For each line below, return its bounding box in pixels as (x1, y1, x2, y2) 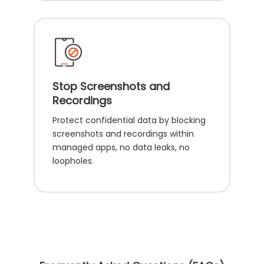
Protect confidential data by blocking (52, 114, 206, 127)
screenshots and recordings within (52, 128, 194, 140)
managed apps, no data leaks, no (52, 141, 190, 154)
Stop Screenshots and (52, 79, 170, 94)
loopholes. (52, 155, 94, 167)
